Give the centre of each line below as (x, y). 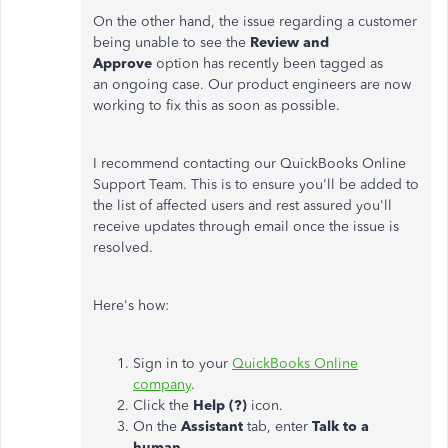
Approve (122, 63)
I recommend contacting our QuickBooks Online (249, 163)
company (162, 384)
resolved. (123, 247)
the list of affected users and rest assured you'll (242, 205)
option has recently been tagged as (267, 63)
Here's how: (131, 305)
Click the (161, 405)
